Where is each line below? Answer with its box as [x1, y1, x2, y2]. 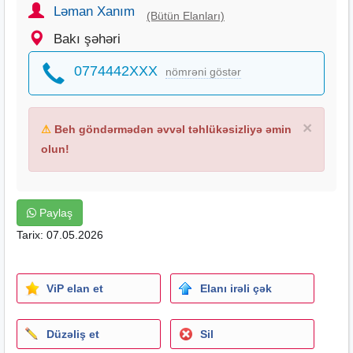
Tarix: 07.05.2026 [17, 228, 103, 241]
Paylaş [36, 206, 72, 219]
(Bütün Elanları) [147, 9, 225, 22]
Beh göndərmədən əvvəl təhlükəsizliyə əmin [51, 122, 292, 136]
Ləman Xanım [54, 3, 135, 19]
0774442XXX [74, 62, 158, 79]
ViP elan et [46, 281, 103, 295]
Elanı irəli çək [199, 281, 272, 295]
